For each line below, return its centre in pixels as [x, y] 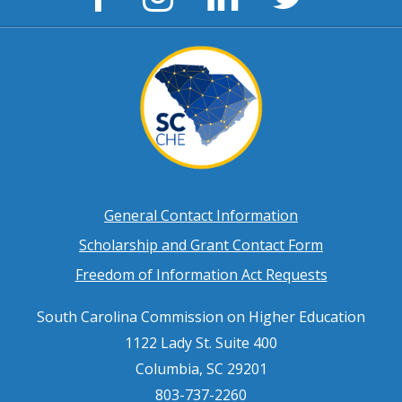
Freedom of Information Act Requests [201, 274]
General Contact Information [201, 215]
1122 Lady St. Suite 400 [201, 342]
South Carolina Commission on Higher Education [201, 316]
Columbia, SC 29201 [201, 368]
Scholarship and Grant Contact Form [201, 245]
